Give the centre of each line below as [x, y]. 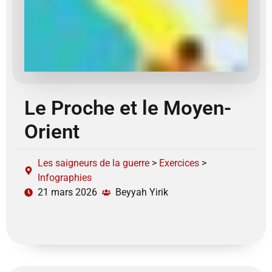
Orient [52, 131]
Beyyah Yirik [142, 192]
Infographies [65, 177]
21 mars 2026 [67, 192]
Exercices [179, 163]
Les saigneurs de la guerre [93, 163]
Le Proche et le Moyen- [128, 107]
